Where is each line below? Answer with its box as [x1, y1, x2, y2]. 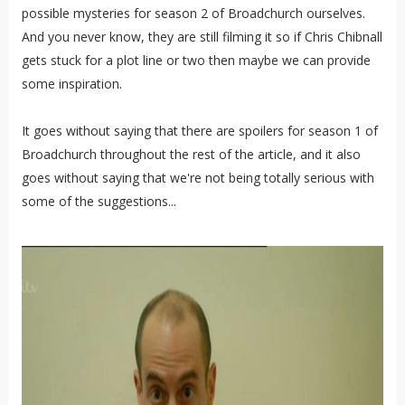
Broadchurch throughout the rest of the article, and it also [21, 146, 361, 163]
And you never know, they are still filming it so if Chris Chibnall [21, 28, 382, 45]
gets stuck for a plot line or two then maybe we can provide [21, 52, 371, 69]
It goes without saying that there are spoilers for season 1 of [21, 122, 378, 139]
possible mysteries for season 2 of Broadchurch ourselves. [21, 5, 365, 22]
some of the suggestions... [21, 193, 176, 210]
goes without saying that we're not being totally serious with [21, 169, 374, 186]
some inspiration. [21, 75, 122, 92]
